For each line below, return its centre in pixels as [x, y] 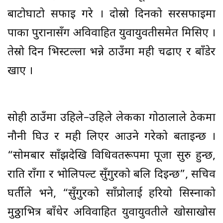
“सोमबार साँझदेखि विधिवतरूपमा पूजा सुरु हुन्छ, [111, 156]
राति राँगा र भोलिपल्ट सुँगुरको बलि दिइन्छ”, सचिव [111, 175]
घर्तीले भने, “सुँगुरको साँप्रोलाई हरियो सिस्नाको [111, 194]
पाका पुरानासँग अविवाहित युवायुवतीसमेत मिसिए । [111, 34]
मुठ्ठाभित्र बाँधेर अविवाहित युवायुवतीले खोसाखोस [111, 213]
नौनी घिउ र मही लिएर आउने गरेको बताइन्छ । [111, 137]
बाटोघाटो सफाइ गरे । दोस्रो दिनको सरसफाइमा [111, 15]
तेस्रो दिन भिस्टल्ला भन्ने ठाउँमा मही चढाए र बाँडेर [111, 53]
